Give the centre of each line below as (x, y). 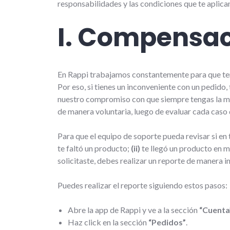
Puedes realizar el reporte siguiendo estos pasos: (142, 185)
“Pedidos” (167, 222)
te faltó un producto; (94, 148)
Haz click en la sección (108, 222)
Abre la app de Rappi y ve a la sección (133, 209)
